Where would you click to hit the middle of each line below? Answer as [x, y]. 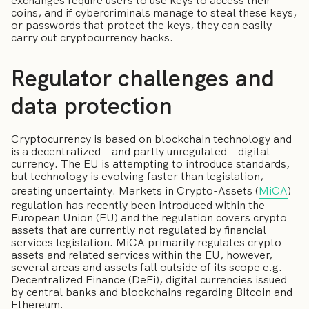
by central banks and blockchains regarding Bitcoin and [152, 292]
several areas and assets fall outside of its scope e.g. [147, 268]
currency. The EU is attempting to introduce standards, [150, 164]
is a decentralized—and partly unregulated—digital [140, 152]
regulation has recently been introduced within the [138, 206]
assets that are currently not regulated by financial [139, 230]
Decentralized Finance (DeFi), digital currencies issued [149, 280]
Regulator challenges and [143, 78]
